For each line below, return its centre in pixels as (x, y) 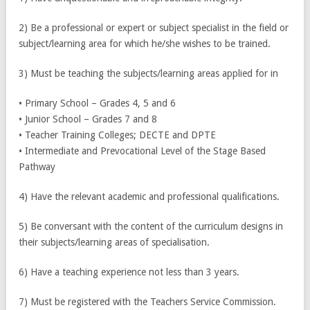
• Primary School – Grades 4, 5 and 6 (97, 103)
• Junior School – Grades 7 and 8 (88, 119)
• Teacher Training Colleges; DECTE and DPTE (117, 135)
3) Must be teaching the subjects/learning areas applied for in (148, 73)
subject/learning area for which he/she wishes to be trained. (145, 43)
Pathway (37, 166)
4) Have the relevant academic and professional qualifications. (149, 196)
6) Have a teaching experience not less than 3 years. (129, 272)
